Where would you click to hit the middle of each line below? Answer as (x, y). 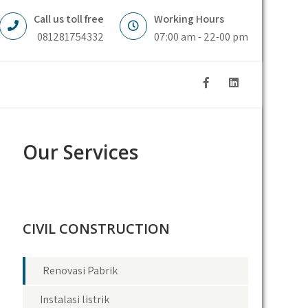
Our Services (81, 152)
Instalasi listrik (75, 299)
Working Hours (189, 19)
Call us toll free (69, 19)
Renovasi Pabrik (80, 271)
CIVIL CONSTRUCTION (97, 229)
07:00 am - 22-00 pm (201, 37)
